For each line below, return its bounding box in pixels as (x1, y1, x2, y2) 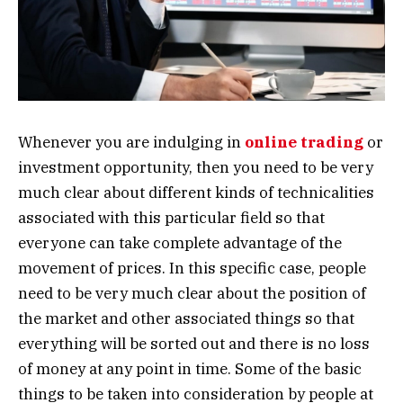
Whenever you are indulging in (18, 131, 245, 152)
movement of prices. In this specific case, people (18, 257, 366, 278)
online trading (245, 131, 367, 152)
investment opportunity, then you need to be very (18, 157, 373, 177)
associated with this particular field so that (18, 207, 325, 228)
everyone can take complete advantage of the (18, 232, 342, 253)
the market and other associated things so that (18, 308, 354, 328)
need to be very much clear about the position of (18, 282, 366, 303)
